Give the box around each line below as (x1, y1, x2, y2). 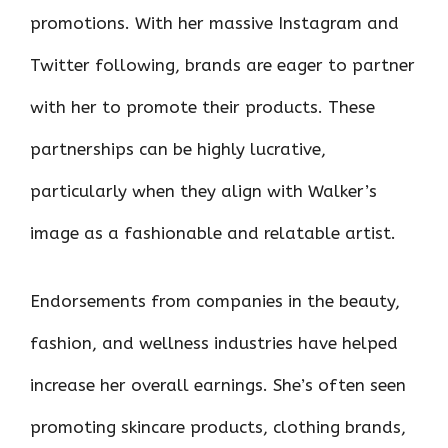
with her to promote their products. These (30, 97, 375, 117)
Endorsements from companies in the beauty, (30, 290, 400, 311)
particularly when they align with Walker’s (30, 181, 377, 201)
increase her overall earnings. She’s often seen (30, 374, 406, 395)
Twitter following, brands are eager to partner (30, 55, 415, 75)
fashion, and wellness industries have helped (30, 332, 398, 353)
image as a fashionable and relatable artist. (30, 223, 396, 243)
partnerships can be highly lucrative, (30, 139, 326, 159)
